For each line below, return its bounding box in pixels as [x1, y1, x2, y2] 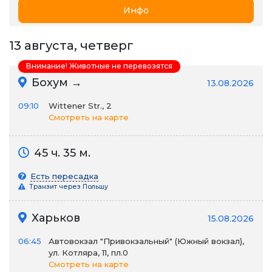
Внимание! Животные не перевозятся [26, 61, 172, 70]
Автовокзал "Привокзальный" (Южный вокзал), [49, 236, 244, 246]
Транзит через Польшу [27, 183, 108, 191]
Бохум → [29, 76, 82, 89]
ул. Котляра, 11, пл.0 [49, 248, 128, 257]
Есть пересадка [30, 171, 98, 181]
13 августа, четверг [9, 38, 134, 53]
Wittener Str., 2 [49, 101, 112, 110]
